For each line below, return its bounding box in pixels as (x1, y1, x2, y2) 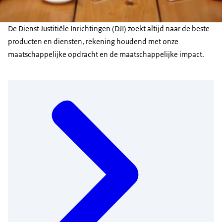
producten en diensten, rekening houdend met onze (8, 37, 178, 46)
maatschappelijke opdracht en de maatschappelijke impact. (8, 50, 204, 59)
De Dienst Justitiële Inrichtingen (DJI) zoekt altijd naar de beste (8, 24, 210, 33)
